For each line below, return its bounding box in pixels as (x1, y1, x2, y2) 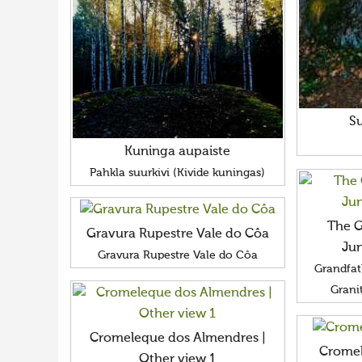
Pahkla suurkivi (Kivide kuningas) (90, 166, 266, 179)
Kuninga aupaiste (124, 145, 231, 158)
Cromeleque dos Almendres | (89, 331, 266, 345)
